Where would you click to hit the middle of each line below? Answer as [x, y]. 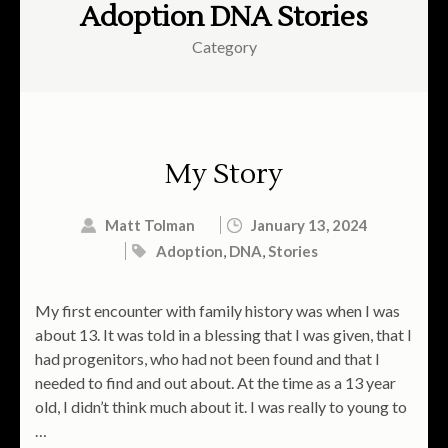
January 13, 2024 [309, 225]
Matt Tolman [150, 225]
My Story [224, 174]
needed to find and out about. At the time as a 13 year [215, 383]
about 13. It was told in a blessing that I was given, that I [223, 335]
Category [224, 47]
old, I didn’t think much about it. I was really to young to [221, 407]
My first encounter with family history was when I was [217, 311]
